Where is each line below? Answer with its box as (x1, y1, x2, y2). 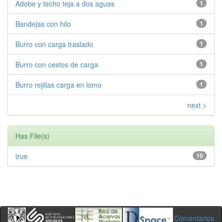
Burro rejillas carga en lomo (15, 80, 102, 90)
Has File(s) (15, 131, 50, 141)
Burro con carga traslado (15, 39, 93, 49)
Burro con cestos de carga (15, 59, 98, 69)
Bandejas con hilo (15, 19, 71, 29)
